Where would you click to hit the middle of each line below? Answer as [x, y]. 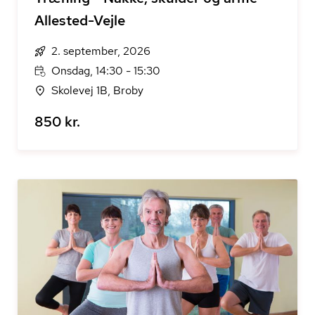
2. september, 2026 [101, 51]
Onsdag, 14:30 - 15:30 [106, 71]
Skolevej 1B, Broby [97, 90]
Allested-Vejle [80, 20]
